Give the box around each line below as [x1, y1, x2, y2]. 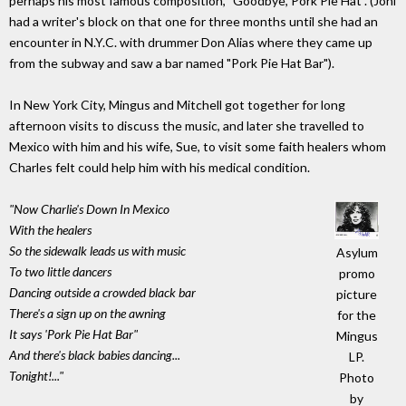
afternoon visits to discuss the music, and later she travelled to [9, 118, 364, 134]
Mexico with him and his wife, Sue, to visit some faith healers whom [9, 139, 386, 155]
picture [336, 286, 377, 303]
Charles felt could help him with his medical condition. [9, 159, 310, 176]
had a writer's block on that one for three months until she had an [9, 14, 378, 30]
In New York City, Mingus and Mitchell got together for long [9, 97, 345, 113]
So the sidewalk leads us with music [9, 243, 186, 259]
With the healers [9, 222, 92, 238]
